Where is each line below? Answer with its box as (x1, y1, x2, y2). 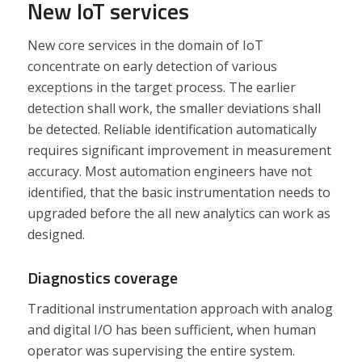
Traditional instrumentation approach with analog (27, 299, 333, 318)
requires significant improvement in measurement (27, 141, 331, 159)
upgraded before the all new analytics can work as (27, 204, 330, 222)
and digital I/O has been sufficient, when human (27, 320, 316, 339)
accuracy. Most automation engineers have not (27, 162, 312, 180)
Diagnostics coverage (27, 264, 178, 290)
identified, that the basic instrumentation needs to (27, 183, 330, 201)
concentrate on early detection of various (27, 57, 277, 75)
